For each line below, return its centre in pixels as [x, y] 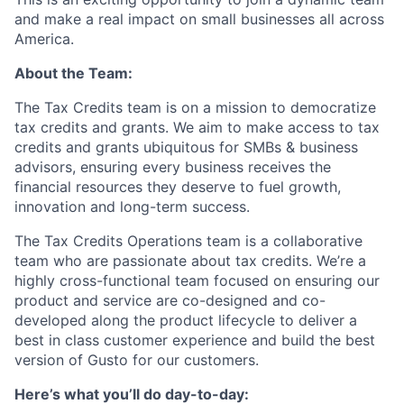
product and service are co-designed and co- [170, 300]
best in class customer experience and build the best [195, 340]
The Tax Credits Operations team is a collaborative [188, 241]
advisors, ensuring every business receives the [173, 167]
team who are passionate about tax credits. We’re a [190, 261]
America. [44, 39]
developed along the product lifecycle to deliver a [186, 320]
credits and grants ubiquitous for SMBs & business [186, 147]
